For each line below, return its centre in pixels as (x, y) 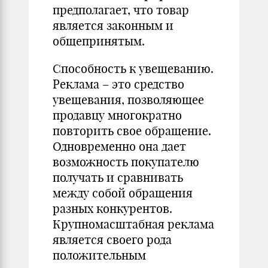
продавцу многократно (117, 115)
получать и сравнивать (118, 177)
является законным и (113, 25)
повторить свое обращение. (132, 131)
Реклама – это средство (118, 84)
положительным (99, 255)
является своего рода (112, 240)
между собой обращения (123, 193)
